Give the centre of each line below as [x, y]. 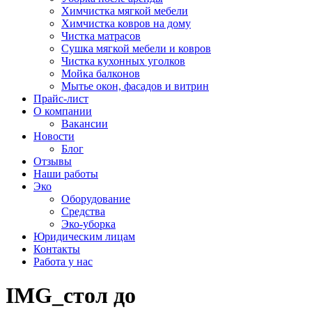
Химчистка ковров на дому [126, 23]
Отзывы [53, 161]
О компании [63, 111]
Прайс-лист [61, 99]
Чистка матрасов [101, 36]
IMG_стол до [71, 296]
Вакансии [85, 124]
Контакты [57, 249]
